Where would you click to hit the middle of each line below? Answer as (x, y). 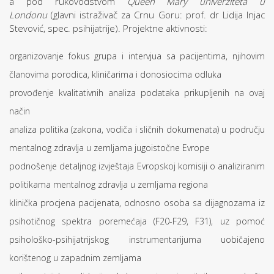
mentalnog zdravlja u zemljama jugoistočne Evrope (109, 148)
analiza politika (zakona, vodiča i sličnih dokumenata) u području (137, 129)
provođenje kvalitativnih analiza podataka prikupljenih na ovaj (137, 93)
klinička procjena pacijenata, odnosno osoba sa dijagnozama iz (137, 203)
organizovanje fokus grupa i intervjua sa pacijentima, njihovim (137, 56)
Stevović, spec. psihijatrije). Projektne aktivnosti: (108, 28)
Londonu (28, 15)
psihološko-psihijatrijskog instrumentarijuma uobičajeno (137, 239)
